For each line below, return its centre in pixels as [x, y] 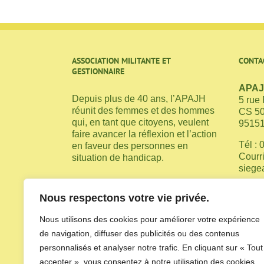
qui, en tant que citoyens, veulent [140, 123]
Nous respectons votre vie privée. [124, 198]
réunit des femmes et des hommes [143, 111]
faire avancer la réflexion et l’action [144, 134]
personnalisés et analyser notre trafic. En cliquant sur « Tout [151, 247]
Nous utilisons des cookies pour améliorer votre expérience [150, 219]
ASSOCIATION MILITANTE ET [121, 61]
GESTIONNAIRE [98, 72]
